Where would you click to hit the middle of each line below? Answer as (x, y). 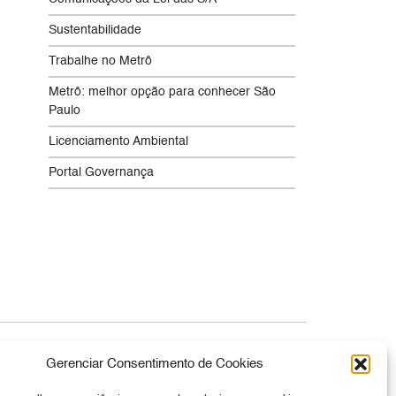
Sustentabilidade (95, 30)
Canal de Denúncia (82, 348)
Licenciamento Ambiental (118, 142)
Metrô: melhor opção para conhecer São (162, 92)
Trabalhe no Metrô (100, 61)
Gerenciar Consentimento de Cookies (154, 364)
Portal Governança (101, 173)
